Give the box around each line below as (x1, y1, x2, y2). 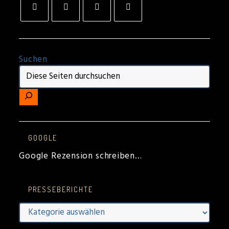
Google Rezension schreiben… (19, 149, 142, 163)
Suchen (19, 52, 48, 66)
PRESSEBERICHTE (28, 185, 94, 194)
